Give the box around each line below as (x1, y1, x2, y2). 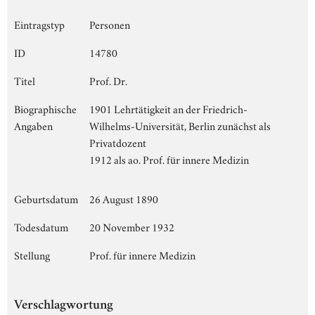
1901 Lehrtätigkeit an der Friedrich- (89, 100, 247, 116)
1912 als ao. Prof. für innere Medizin (89, 150, 249, 167)
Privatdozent (89, 134, 146, 150)
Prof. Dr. (89, 72, 127, 88)
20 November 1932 (89, 218, 174, 234)
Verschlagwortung (14, 299, 113, 313)
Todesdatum (14, 218, 68, 234)
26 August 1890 (89, 190, 158, 206)
